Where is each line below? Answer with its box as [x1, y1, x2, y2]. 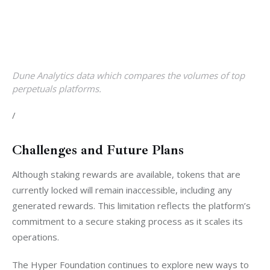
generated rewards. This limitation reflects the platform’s [12, 199, 253, 212]
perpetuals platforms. [12, 83, 101, 95]
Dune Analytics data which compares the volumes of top [12, 69, 245, 82]
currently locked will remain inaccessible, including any [12, 184, 234, 196]
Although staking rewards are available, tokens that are [12, 168, 243, 181]
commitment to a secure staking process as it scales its [12, 215, 245, 228]
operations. [12, 231, 59, 243]
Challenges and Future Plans [12, 142, 184, 159]
